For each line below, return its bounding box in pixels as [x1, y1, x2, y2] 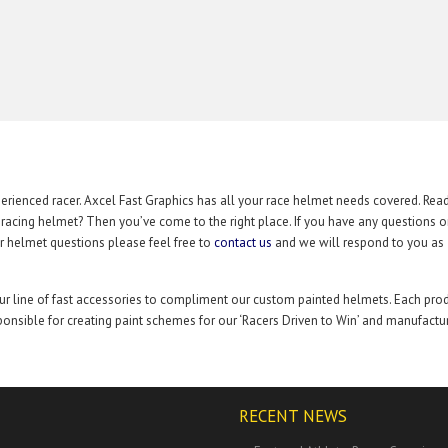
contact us [214, 234, 272, 251]
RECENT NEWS [239, 405, 347, 427]
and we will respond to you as [272, 234, 444, 251]
